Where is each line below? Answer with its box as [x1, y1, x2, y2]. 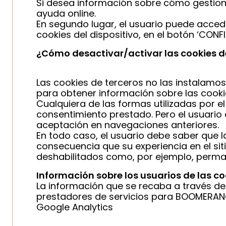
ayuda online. [36, 7, 96, 20]
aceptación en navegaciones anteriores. [36, 119, 219, 131]
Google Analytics [36, 201, 113, 213]
